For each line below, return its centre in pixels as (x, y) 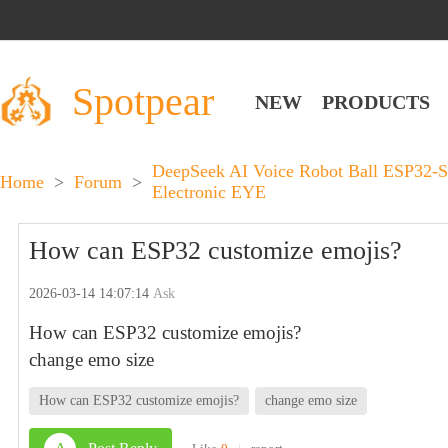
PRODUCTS (376, 101)
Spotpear (143, 101)
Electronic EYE (209, 192)
